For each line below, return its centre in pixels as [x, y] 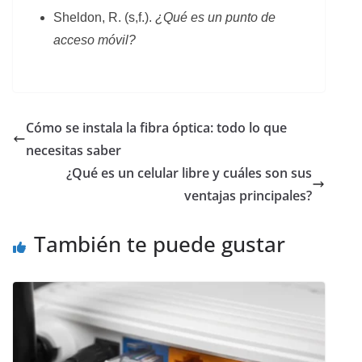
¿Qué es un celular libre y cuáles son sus [189, 173]
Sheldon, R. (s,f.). [104, 17]
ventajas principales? [248, 195]
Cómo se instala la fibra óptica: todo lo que [156, 127]
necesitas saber [74, 150]
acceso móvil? [95, 40]
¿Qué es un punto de [215, 17]
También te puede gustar [160, 244]
